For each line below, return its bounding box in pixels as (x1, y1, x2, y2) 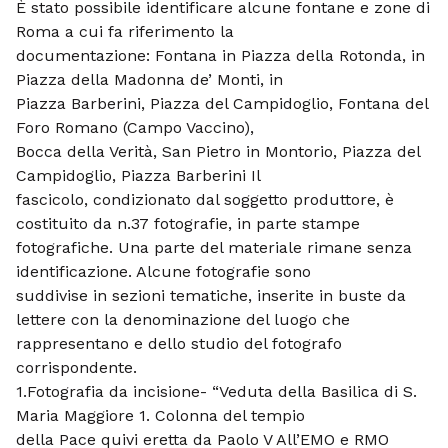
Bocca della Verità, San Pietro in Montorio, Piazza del (16, 142, 420, 161)
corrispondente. (16, 358, 137, 377)
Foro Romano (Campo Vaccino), (16, 118, 254, 137)
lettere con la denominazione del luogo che (16, 310, 350, 329)
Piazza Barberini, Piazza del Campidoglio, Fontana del (16, 94, 428, 113)
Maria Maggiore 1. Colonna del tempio (16, 406, 305, 425)
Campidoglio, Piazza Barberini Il (16, 166, 261, 185)
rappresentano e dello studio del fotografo (16, 334, 342, 353)
